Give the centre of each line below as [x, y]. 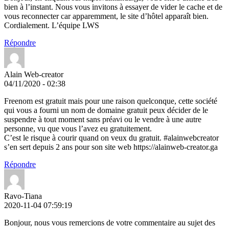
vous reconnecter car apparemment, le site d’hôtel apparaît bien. [106, 16]
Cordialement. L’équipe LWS [52, 25]
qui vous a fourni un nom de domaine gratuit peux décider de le [106, 110]
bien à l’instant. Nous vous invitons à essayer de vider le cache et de [113, 7]
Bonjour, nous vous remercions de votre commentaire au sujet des [110, 222]
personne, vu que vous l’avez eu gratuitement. [78, 128]
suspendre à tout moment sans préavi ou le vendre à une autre [103, 119]
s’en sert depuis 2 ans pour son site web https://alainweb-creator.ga [111, 147]
